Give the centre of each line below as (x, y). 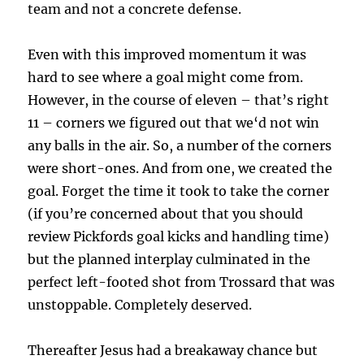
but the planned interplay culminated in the (169, 260)
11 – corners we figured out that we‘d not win (174, 123)
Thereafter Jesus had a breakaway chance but (173, 351)
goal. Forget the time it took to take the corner (179, 191)
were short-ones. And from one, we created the (180, 169)
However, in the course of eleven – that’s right (179, 100)
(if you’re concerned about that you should (166, 214)
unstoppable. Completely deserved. (140, 305)
